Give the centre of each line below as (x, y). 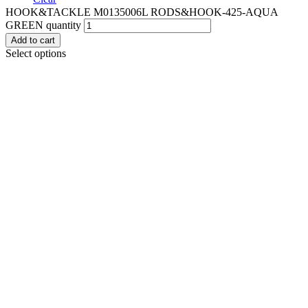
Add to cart (33, 41)
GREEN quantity (43, 25)
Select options (36, 54)
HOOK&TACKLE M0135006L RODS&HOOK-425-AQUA (142, 12)
